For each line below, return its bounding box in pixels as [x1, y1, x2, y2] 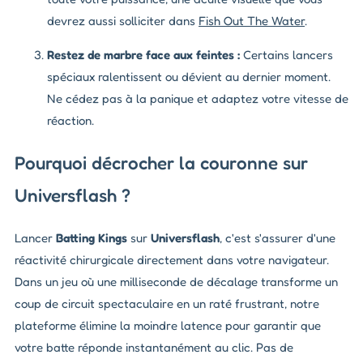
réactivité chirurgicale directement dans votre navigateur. [15, 251, 329, 267]
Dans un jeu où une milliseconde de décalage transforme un [15, 273, 338, 289]
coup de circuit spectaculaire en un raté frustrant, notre [15, 295, 319, 311]
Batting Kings [56, 229, 127, 246]
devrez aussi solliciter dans [47, 13, 199, 29]
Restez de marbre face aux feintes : [47, 47, 240, 63]
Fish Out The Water [199, 13, 305, 29]
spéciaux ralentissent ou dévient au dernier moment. [47, 69, 331, 85]
